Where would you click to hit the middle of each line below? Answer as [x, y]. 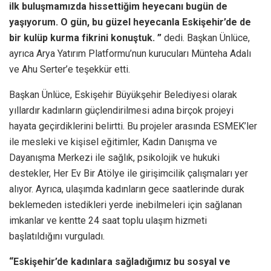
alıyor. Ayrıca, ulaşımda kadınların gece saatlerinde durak [127, 189]
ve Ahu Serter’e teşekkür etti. [70, 69]
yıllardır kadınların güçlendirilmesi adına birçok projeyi [121, 110]
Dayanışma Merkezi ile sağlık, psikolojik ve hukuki [114, 157]
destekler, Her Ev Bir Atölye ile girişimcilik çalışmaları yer [129, 173]
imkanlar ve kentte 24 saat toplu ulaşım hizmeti [108, 220]
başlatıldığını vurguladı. [57, 236]
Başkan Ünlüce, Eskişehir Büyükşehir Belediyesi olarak [123, 94]
